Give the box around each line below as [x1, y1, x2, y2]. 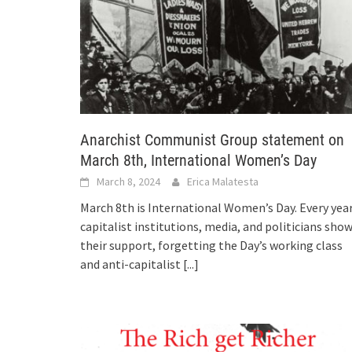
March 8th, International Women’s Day [80, 151, 317, 170]
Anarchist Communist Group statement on [80, 130, 344, 150]
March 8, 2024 [97, 174, 160, 189]
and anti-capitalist [80, 256, 183, 273]
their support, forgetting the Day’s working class [80, 237, 343, 254]
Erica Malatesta [187, 174, 258, 189]
